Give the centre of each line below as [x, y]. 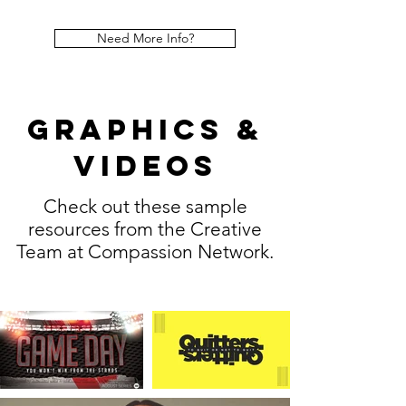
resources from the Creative [145, 229]
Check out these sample [145, 206]
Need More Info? [145, 38]
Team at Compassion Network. [145, 251]
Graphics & [145, 130]
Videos [145, 166]
